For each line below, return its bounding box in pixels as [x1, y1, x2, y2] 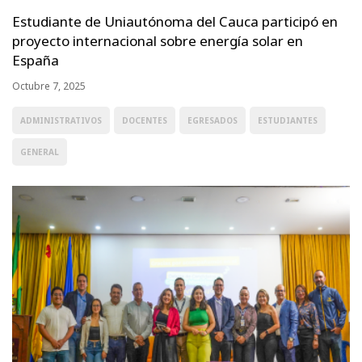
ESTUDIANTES [258, 114, 318, 126]
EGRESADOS [187, 114, 238, 126]
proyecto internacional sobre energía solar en [12, 31, 303, 50]
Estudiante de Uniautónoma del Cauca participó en [12, 11, 338, 31]
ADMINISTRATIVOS [20, 114, 102, 126]
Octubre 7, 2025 [12, 78, 86, 93]
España [12, 50, 59, 69]
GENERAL [20, 145, 59, 158]
